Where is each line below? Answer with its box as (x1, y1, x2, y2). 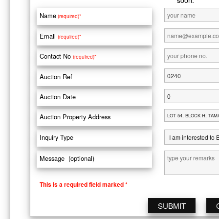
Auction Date (40, 91, 78, 101)
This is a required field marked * (40, 180, 128, 189)
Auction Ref (40, 71, 75, 81)
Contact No (40, 51, 73, 61)
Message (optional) (40, 153, 95, 163)
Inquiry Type (40, 132, 76, 142)
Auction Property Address (40, 112, 113, 122)
